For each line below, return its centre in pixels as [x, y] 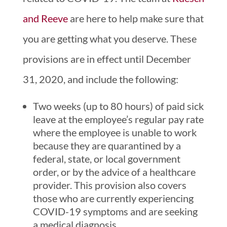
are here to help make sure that [137, 18]
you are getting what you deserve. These [109, 38]
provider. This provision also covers [109, 185]
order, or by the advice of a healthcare [114, 172]
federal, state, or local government [106, 158]
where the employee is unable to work [115, 132]
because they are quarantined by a [107, 145]
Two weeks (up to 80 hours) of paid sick [118, 106]
